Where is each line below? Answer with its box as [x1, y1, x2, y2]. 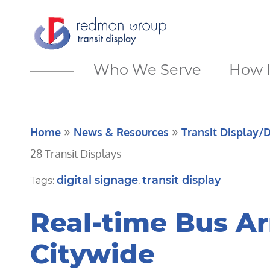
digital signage [57, 174, 138, 187]
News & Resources [74, 125, 169, 139]
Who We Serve [93, 61, 201, 78]
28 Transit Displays [30, 147, 121, 160]
